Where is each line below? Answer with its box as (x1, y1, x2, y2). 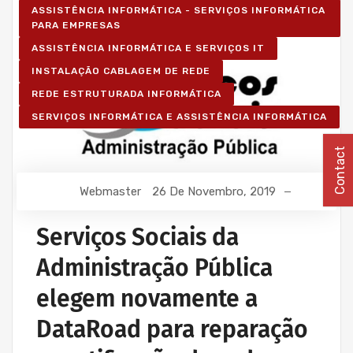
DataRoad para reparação (36, 315, 308, 344)
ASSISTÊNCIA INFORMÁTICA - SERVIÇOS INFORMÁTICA (32, 5, 325, 16)
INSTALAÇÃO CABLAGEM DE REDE (32, 65, 210, 76)
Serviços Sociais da (36, 223, 239, 252)
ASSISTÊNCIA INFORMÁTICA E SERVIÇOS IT (32, 43, 265, 54)
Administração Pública (36, 254, 273, 283)
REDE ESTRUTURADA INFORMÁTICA (32, 88, 221, 99)
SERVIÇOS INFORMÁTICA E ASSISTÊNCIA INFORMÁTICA (32, 111, 327, 122)
